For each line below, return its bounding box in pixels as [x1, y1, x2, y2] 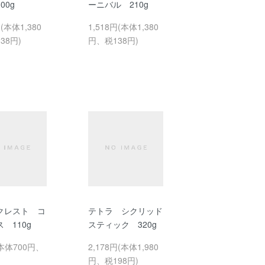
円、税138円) [88, 34, 138, 46]
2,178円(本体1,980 [88, 241, 159, 253]
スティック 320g [88, 218, 157, 230]
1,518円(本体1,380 [88, 20, 159, 33]
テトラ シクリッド [88, 205, 163, 216]
